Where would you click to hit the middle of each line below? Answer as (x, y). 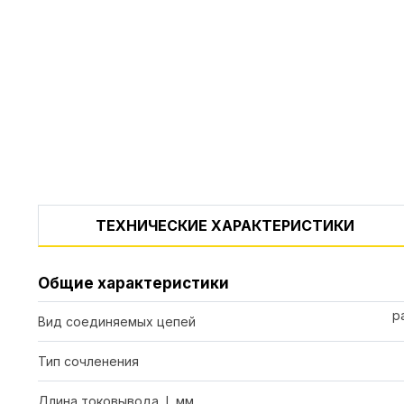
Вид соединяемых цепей (117, 321)
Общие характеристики (133, 283)
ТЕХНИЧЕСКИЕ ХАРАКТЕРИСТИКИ (225, 225)
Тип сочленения (88, 361)
